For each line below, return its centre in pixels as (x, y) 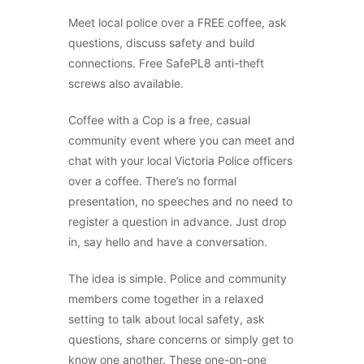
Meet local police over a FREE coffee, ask (178, 22)
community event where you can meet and (182, 140)
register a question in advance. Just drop (178, 221)
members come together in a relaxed (166, 299)
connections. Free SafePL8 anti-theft (166, 63)
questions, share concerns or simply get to (181, 339)
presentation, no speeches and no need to (180, 201)
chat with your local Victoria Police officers (180, 160)
